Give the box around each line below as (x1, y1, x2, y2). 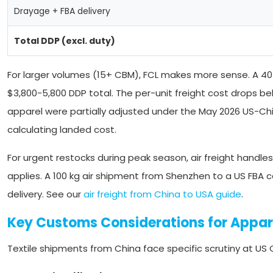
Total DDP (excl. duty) (14, 35, 115, 47)
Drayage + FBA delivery (14, 5, 110, 17)
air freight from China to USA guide (83, 188, 241, 200)
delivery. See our (7, 188, 83, 200)
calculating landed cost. (7, 123, 116, 136)
